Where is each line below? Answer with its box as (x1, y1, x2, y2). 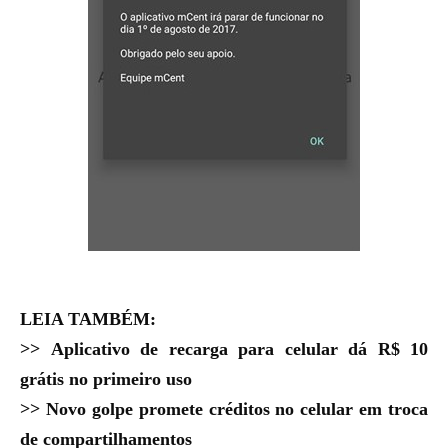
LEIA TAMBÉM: (20, 309, 156, 329)
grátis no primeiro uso (20, 369, 192, 389)
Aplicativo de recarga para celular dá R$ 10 (50, 339, 428, 359)
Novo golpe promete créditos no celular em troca (45, 399, 428, 419)
